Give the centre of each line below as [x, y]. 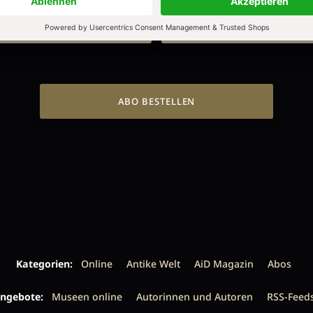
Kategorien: [44, 264]
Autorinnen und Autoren [194, 296]
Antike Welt [153, 264]
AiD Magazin [224, 264]
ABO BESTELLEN [156, 102]
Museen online [87, 296]
